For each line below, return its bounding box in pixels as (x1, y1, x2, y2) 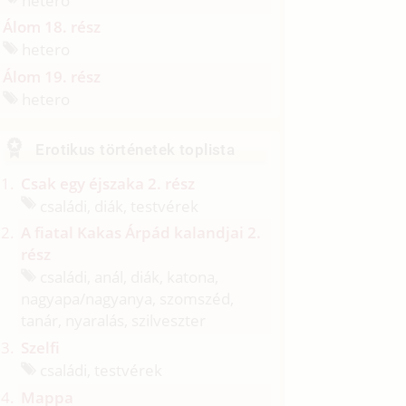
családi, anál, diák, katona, (36, 266, 219, 288)
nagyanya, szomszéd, (85, 288, 235, 310)
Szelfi (21, 337, 61, 359)
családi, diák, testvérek (36, 195, 199, 217)
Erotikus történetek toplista (35, 140, 236, 159)
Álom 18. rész (3, 16, 101, 38)
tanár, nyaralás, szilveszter (21, 310, 207, 332)
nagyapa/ (21, 288, 86, 310)
